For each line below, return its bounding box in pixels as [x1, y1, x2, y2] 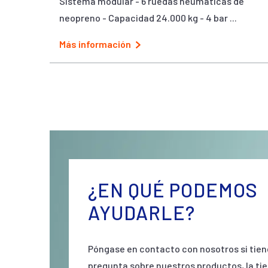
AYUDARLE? [88, 201, 195, 224]
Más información [59, 38, 131, 50]
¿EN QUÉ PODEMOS [88, 178, 258, 201]
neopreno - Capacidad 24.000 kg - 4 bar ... [59, 12, 237, 23]
